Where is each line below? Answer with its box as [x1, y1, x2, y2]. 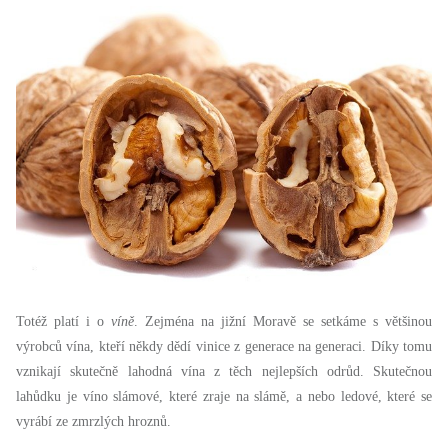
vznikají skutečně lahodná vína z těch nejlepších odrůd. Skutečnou [16, 363, 432, 379]
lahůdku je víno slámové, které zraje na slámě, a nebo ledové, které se [16, 388, 432, 404]
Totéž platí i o [16, 313, 111, 329]
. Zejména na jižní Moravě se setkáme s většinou [134, 313, 432, 329]
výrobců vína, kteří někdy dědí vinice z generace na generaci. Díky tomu [16, 338, 432, 354]
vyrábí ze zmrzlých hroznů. [16, 413, 171, 429]
